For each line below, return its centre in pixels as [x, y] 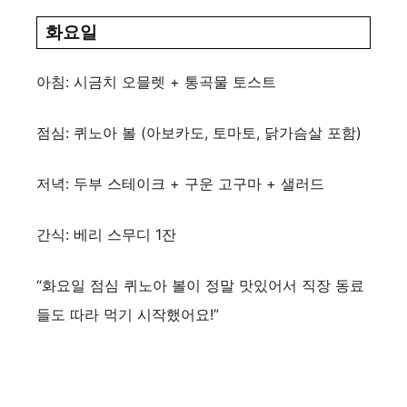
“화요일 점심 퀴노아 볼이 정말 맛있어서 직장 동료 [200, 285]
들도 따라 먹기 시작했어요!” [128, 314]
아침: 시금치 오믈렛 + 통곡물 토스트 [156, 81]
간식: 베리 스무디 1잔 [106, 234]
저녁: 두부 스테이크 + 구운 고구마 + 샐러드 [180, 183]
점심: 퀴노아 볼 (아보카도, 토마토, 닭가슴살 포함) [199, 132]
